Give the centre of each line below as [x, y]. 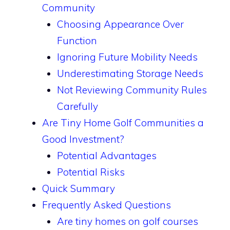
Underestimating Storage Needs [130, 73]
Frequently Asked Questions [107, 205]
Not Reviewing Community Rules [132, 90]
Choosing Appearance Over [120, 24]
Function [77, 41]
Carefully [77, 106]
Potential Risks [91, 172]
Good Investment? [83, 139]
